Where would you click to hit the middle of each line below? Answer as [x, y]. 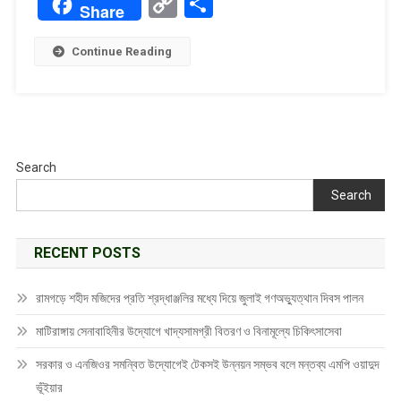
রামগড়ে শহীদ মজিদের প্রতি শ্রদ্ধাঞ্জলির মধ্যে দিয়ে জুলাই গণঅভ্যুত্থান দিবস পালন [199, 299]
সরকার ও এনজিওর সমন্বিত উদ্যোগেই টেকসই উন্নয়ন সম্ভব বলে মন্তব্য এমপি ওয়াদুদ [207, 365]
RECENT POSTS [87, 253]
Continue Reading [121, 52]
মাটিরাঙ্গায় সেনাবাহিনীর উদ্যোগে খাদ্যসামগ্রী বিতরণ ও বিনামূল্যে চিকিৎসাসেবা [188, 332]
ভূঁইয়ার [49, 388]
